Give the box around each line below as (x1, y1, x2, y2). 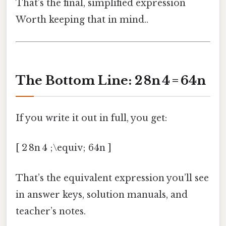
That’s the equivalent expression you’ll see (16, 172, 209, 184)
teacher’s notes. (16, 205, 86, 217)
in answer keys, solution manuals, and (16, 189, 188, 200)
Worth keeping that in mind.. (16, 14, 148, 25)
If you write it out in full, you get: (16, 112, 167, 124)
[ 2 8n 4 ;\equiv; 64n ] (16, 142, 111, 154)
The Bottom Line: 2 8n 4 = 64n (16, 73, 206, 88)
